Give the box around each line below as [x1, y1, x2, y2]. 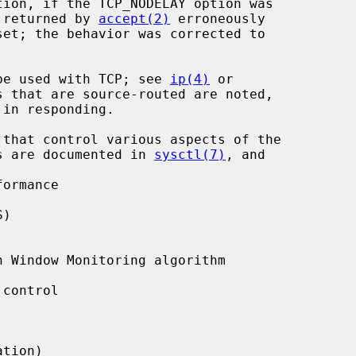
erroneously [170, 10, 265, 26]
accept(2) [99, 10, 170, 26]
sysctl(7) [154, 146, 226, 162]
